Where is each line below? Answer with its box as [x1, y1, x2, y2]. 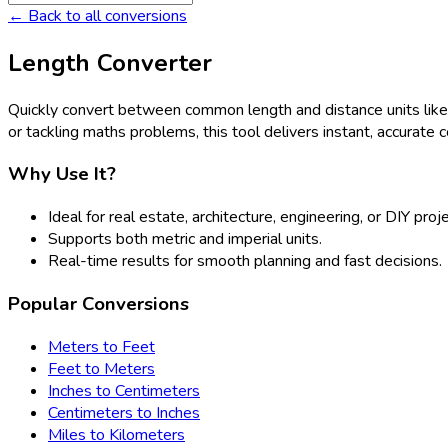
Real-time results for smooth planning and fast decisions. [48, 250, 442, 273]
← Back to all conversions [8, 4, 187, 27]
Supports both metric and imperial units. [48, 228, 322, 251]
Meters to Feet [48, 335, 155, 358]
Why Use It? [8, 161, 116, 188]
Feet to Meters [48, 357, 155, 380]
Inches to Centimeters [48, 379, 200, 402]
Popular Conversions [8, 290, 189, 317]
